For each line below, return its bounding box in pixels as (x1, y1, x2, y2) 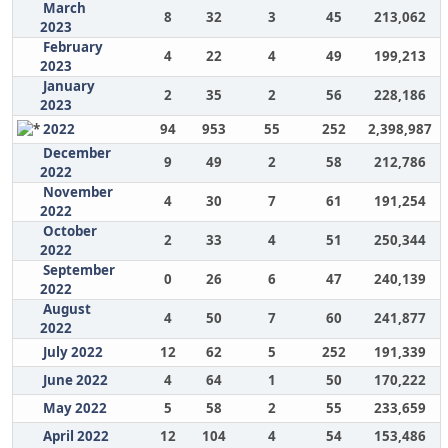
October (42, 222, 97, 240)
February (42, 38, 103, 56)
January (42, 77, 95, 95)
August (42, 300, 91, 318)
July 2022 (42, 343, 103, 361)
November (42, 183, 113, 201)
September (42, 261, 115, 279)
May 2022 (42, 399, 107, 417)
